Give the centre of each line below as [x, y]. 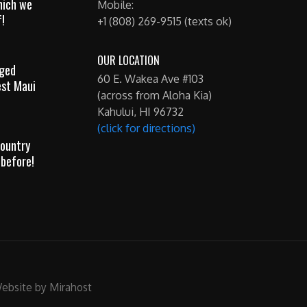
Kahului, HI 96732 [141, 112]
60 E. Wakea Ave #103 [151, 79]
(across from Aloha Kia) [155, 95]
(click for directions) [147, 128]
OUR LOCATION [129, 60]
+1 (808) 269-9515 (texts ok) [165, 21]
